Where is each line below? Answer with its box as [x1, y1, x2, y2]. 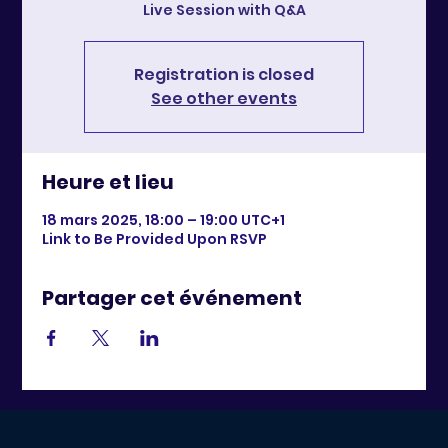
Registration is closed [134, 63, 314, 87]
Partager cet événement [42, 284, 303, 313]
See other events [151, 87, 297, 111]
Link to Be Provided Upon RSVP [42, 229, 268, 250]
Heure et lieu [42, 168, 175, 197]
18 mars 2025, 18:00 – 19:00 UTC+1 [42, 210, 286, 231]
